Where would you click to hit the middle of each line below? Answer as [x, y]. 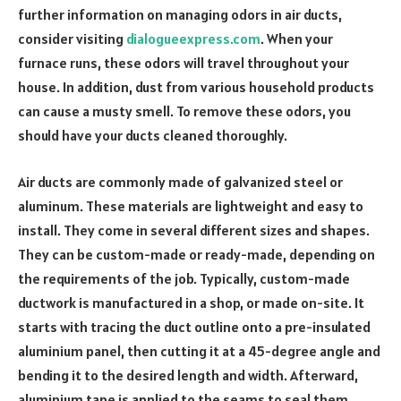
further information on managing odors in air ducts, [180, 15]
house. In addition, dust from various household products [196, 87]
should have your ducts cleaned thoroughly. [153, 136]
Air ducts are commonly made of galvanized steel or [180, 181]
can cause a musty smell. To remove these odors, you [184, 111]
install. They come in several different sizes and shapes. [194, 230]
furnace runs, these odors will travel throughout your [183, 63]
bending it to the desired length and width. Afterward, [188, 375]
